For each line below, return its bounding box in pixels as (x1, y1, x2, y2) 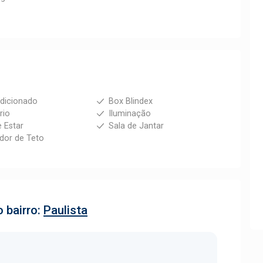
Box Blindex (108, 96, 153, 106)
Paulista (43, 203, 87, 217)
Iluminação (108, 109, 151, 119)
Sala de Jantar (108, 121, 164, 131)
